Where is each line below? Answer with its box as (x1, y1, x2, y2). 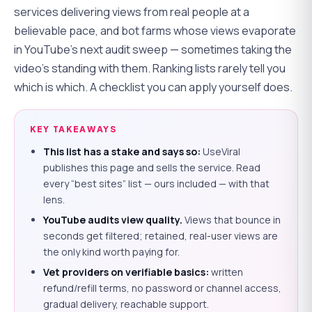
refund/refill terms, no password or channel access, (43, 281, 282, 295)
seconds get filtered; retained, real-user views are (43, 228, 279, 242)
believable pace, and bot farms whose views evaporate (14, 22, 296, 38)
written (209, 265, 244, 279)
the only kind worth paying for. (43, 244, 180, 258)
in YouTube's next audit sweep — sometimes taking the (14, 41, 292, 57)
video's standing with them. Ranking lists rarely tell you (14, 60, 286, 76)
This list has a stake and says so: (43, 144, 201, 158)
